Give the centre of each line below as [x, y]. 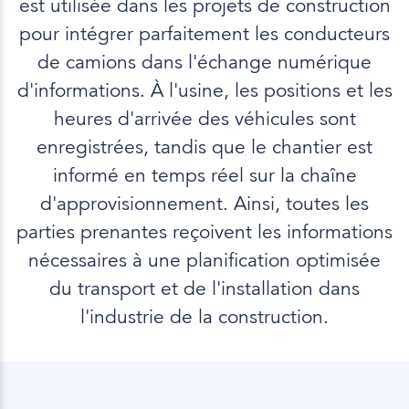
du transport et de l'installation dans [204, 289]
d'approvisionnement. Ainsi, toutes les [204, 204]
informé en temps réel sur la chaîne [204, 176]
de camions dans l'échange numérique [204, 63]
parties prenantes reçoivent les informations [204, 232]
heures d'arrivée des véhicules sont [204, 119]
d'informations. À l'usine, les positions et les [204, 91]
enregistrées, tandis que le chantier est [204, 147]
